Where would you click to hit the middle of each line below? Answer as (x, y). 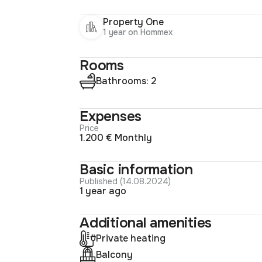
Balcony (117, 254)
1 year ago (105, 191)
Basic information (136, 169)
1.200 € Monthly (119, 137)
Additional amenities (146, 223)
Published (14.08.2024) (128, 181)
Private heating (134, 238)
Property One (133, 22)
